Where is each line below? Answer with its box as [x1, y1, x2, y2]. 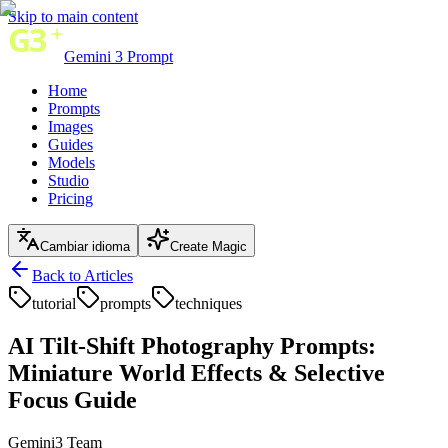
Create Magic [170, 239, 247, 254]
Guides [48, 136, 93, 153]
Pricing [48, 190, 93, 207]
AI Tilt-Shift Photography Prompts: [8, 332, 376, 359]
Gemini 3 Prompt [64, 48, 173, 65]
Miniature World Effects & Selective [8, 359, 385, 386]
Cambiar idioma [40, 239, 130, 254]
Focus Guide [8, 386, 137, 413]
